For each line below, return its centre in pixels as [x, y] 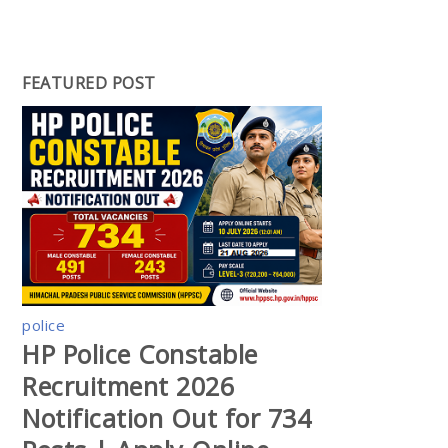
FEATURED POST [89, 83]
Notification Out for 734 [166, 417]
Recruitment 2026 [128, 385]
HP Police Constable [140, 353]
